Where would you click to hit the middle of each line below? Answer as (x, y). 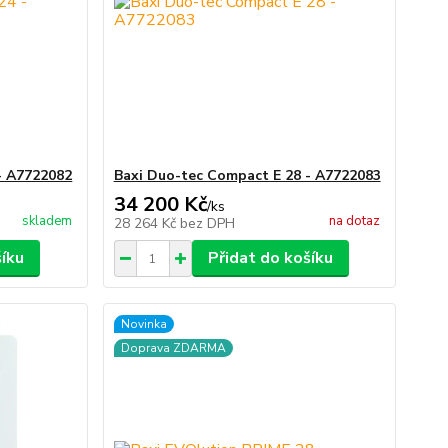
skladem (46, 221)
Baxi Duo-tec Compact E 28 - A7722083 (247, 175)
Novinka (143, 324)
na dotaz (354, 221)
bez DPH (207, 223)
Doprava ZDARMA (173, 348)
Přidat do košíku (270, 258)
